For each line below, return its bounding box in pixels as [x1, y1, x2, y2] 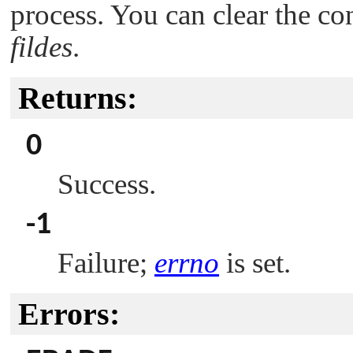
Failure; [58, 247, 154, 280]
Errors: [18, 296, 120, 333]
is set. [219, 247, 291, 280]
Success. [58, 168, 156, 201]
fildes [10, 31, 72, 64]
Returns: [18, 80, 137, 117]
